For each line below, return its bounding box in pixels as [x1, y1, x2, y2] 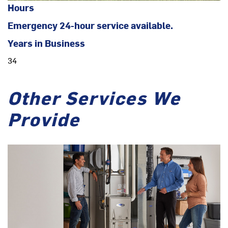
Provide [8, 106, 80, 131]
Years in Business [8, 37, 85, 50]
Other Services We [8, 85, 181, 110]
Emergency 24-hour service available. [8, 19, 173, 32]
